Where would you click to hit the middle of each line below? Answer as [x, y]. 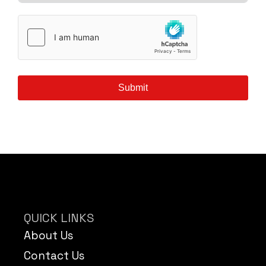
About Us [48, 236]
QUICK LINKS [59, 218]
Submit [133, 88]
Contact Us [54, 256]
